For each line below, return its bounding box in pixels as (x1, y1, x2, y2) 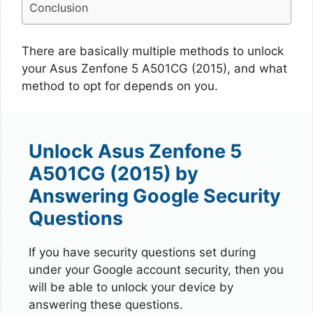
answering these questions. (29, 298, 183, 312)
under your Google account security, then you (29, 263, 284, 277)
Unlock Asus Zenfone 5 (29, 140, 242, 163)
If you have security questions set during (29, 245, 256, 259)
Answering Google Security (29, 184, 281, 208)
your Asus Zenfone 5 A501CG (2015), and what (22, 61, 287, 75)
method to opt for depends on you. (22, 78, 218, 93)
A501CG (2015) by (29, 162, 198, 185)
